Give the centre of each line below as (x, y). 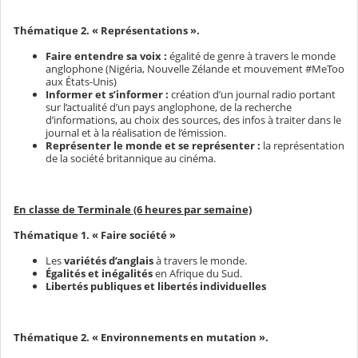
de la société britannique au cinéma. (131, 158)
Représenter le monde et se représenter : (153, 145)
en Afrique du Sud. (197, 273)
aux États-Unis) (81, 82)
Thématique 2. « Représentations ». (107, 31)
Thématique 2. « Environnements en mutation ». (141, 337)
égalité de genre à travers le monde (251, 56)
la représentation (302, 145)
